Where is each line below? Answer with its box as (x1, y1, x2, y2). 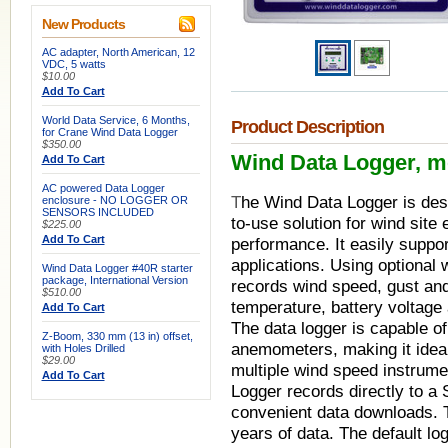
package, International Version (41, 274, 188, 286)
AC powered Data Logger (41, 182, 165, 194)
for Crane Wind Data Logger (41, 126, 178, 138)
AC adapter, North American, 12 (41, 46, 195, 58)
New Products (41, 16, 125, 32)
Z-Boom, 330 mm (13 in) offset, (41, 330, 193, 342)
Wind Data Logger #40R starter (41, 262, 193, 274)
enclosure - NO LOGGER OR (41, 194, 188, 206)
